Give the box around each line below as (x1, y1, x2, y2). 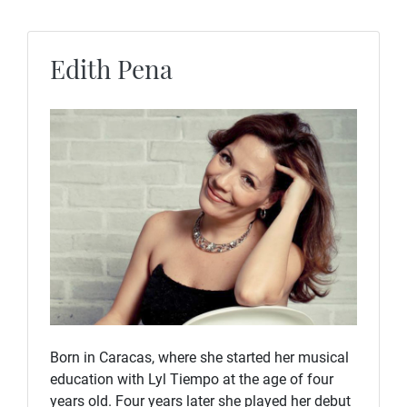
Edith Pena (50, 51, 173, 85)
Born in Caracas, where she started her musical (50, 348, 349, 366)
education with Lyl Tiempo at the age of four (50, 370, 333, 388)
